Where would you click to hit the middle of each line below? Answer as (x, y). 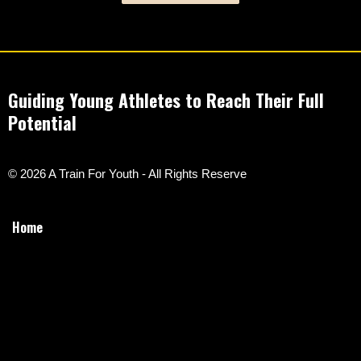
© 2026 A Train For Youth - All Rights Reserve (127, 174)
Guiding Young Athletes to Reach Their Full (166, 100)
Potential (42, 123)
